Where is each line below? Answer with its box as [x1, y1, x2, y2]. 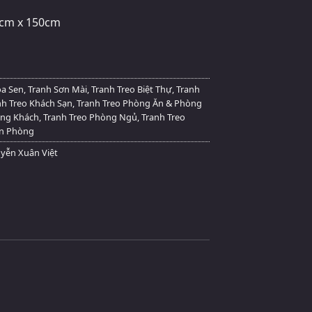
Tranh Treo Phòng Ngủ [43, 110, 137, 123]
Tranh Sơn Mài [28, 82, 87, 95]
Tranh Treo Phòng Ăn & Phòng [77, 96, 202, 109]
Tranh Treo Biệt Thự [91, 82, 172, 95]
